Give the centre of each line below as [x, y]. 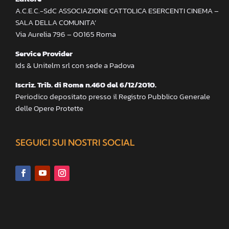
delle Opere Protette [49, 108]
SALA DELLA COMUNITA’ [56, 22]
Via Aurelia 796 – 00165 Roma [66, 34]
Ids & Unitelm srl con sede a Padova [75, 65]
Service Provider [44, 53]
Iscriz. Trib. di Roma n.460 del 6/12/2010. [86, 84]
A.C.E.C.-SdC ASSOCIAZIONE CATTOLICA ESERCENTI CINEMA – [117, 10]
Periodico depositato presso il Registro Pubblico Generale [113, 96]
